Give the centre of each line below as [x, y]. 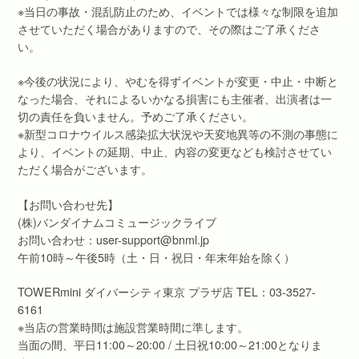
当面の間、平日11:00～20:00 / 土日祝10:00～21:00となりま [170, 345]
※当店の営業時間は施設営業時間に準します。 [133, 327]
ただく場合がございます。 [85, 169]
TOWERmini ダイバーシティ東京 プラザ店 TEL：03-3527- [167, 292]
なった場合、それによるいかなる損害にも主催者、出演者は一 [175, 99]
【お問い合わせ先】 [69, 204]
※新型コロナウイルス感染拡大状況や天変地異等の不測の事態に [178, 134]
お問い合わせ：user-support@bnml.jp [114, 239]
